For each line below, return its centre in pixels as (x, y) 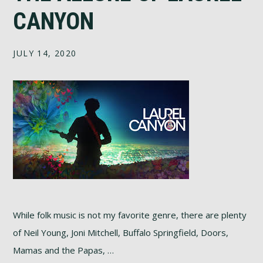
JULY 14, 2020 (45, 53)
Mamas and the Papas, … (64, 250)
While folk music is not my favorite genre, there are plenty (130, 215)
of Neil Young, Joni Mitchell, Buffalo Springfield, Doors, (121, 232)
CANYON (54, 21)
